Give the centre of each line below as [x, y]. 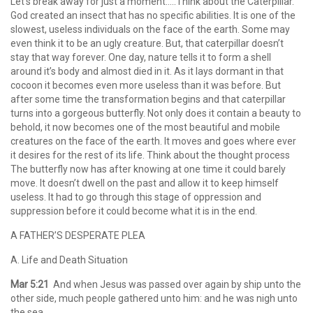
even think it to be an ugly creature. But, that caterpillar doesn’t [147, 43]
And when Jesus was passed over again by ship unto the [175, 284]
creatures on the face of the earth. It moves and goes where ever [153, 141]
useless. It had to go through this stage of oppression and [136, 197]
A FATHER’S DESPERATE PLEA [78, 235]
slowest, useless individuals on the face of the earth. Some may [150, 29]
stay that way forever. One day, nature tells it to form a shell [141, 57]
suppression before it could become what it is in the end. [134, 211]
